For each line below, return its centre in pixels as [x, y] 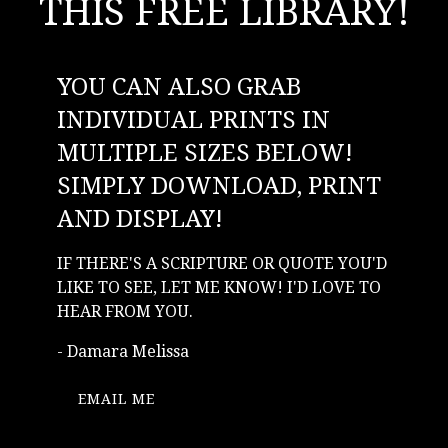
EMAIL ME [116, 398]
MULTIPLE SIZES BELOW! [205, 152]
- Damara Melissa [123, 351]
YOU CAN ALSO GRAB [179, 86]
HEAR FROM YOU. [125, 311]
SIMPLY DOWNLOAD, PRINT [219, 185]
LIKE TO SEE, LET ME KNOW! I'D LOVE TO [219, 287]
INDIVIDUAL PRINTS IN [193, 119]
